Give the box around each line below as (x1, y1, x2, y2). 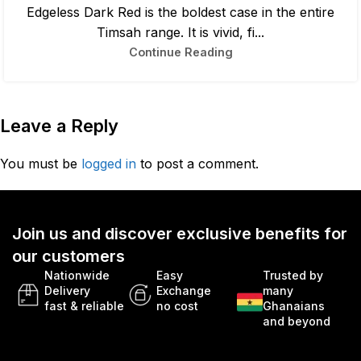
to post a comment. (136, 156, 259, 172)
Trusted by (262, 268, 323, 283)
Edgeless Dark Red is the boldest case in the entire (27, 4, 334, 21)
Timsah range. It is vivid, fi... (97, 24, 264, 41)
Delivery (44, 284, 90, 298)
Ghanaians (262, 299, 325, 313)
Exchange (156, 284, 212, 298)
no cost (156, 299, 199, 313)
